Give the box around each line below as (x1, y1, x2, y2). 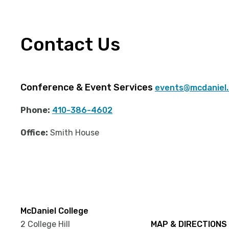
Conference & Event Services (20, 81, 155, 93)
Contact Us (20, 33, 120, 55)
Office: (20, 127, 48, 138)
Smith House (48, 127, 99, 138)
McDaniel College (20, 205, 88, 216)
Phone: (20, 105, 50, 115)
